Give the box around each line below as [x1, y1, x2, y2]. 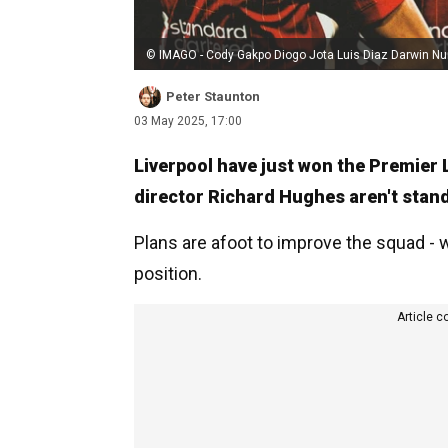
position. [134, 262, 202, 284]
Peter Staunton [166, 88, 260, 104]
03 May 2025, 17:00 [134, 113, 242, 128]
